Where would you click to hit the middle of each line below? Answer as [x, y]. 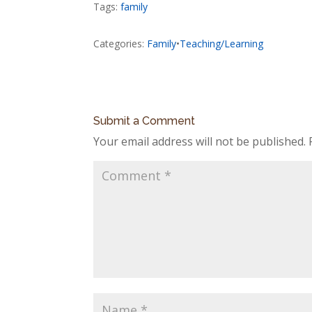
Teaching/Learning [222, 44]
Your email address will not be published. [200, 141]
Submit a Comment [145, 121]
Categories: [120, 44]
